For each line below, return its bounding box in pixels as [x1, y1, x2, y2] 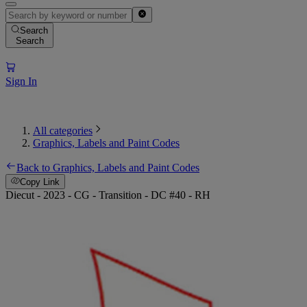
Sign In [5, 75, 37, 87]
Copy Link [20, 177, 60, 188]
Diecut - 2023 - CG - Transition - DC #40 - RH [5, 189, 210, 201]
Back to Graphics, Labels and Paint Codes [16, 161, 199, 173]
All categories [33, 124, 93, 136]
